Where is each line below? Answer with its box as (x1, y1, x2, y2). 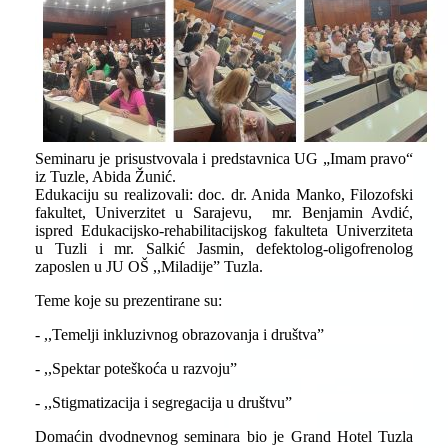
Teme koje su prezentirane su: (34, 292, 222, 309)
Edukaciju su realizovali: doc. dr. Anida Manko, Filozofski (34, 186, 414, 203)
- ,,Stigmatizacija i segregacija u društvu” (34, 394, 292, 411)
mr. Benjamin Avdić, (271, 204, 414, 221)
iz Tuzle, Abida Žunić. (34, 168, 176, 185)
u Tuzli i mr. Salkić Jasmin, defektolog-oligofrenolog (34, 240, 414, 257)
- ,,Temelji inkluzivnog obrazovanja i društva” (34, 326, 324, 343)
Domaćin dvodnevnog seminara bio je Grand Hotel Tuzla (34, 428, 414, 445)
